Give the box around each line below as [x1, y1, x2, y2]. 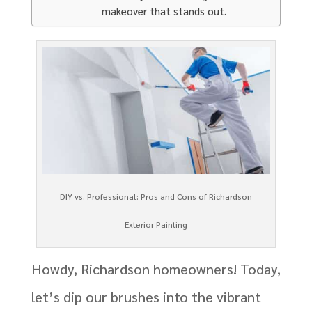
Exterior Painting [124, 219, 187, 231]
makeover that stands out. [101, 3, 229, 17]
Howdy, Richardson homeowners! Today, [31, 260, 281, 279]
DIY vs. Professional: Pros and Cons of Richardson [59, 191, 252, 203]
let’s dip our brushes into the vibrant [31, 288, 261, 306]
